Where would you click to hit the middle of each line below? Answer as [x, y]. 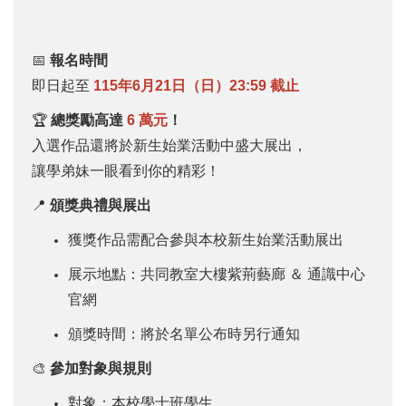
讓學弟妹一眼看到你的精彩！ [126, 171]
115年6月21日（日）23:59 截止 [196, 86]
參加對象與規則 [101, 368]
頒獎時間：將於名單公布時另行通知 [184, 334]
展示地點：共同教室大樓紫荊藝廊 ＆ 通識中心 [217, 274]
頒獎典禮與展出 [101, 205]
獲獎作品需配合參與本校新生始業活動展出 [206, 240]
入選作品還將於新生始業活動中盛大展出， [169, 145]
